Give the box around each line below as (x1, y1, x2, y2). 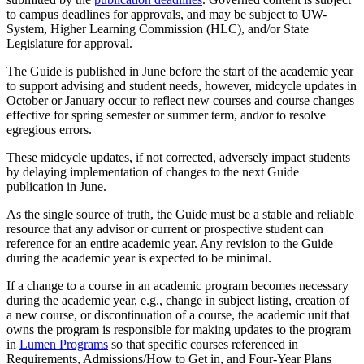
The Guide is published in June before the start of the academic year (6, 63, 353, 78)
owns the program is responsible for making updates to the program (6, 322, 351, 336)
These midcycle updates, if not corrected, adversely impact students (6, 149, 350, 164)
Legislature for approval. (6, 36, 132, 50)
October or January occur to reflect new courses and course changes (6, 93, 354, 107)
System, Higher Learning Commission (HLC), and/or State (6, 21, 309, 36)
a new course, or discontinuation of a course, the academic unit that (6, 307, 349, 322)
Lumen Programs (19, 336, 108, 351)
